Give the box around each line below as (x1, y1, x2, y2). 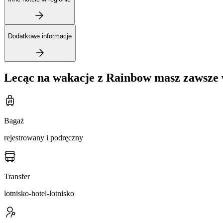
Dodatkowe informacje (8, 32, 72, 40)
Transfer (4, 172, 30, 181)
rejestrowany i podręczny (4, 133, 83, 142)
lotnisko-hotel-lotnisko (4, 189, 74, 198)
